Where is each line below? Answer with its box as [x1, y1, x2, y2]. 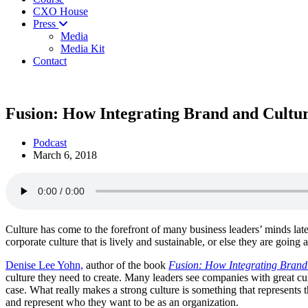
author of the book [83, 258, 168, 271]
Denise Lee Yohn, [5, 258, 83, 271]
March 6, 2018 [33, 148, 97, 161]
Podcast [33, 136, 67, 148]
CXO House [33, 5, 88, 17]
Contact [33, 55, 67, 67]
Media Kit [60, 43, 104, 54]
